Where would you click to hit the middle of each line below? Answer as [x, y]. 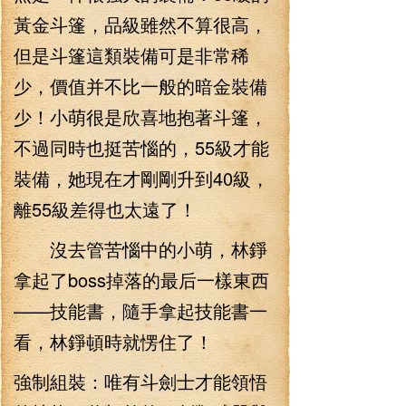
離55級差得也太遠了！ [105, 209]
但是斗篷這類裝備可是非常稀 [131, 55]
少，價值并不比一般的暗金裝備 [140, 86]
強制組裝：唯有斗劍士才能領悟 [140, 381]
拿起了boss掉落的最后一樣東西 [141, 280]
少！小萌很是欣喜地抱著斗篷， [140, 116]
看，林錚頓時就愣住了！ [113, 341]
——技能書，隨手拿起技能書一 [140, 310]
